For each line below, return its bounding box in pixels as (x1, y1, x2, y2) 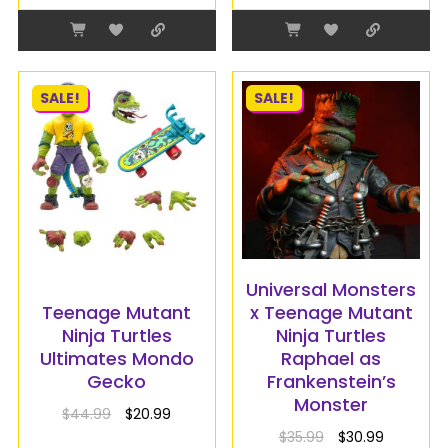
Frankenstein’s (266, 369, 396, 395)
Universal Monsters (246, 277, 417, 303)
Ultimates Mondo (39, 346, 194, 372)
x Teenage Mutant (249, 300, 413, 326)
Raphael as (281, 346, 382, 372)
